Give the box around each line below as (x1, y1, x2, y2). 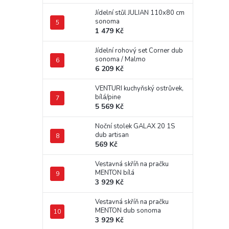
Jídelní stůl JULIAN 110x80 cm (95, 8, 185, 17)
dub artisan (95, 130, 129, 140)
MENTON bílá (95, 168, 134, 177)
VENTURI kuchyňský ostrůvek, (95, 84, 184, 93)
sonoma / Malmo (95, 55, 146, 64)
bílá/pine (95, 93, 121, 102)
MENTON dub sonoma (95, 206, 161, 215)
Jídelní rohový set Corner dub (95, 46, 183, 55)
